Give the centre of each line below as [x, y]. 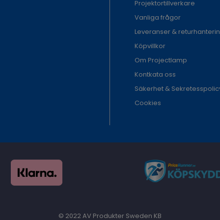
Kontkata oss [155, 74]
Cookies [148, 103]
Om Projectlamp [161, 60]
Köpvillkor [150, 46]
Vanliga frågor [158, 17]
